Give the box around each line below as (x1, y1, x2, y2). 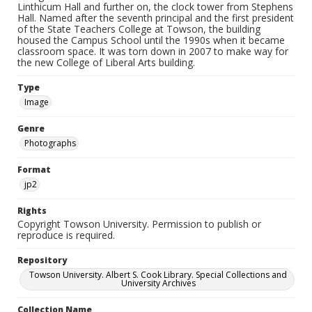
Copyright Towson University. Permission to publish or (17, 217, 261, 231)
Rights (17, 205, 47, 217)
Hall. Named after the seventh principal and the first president (17, 11, 294, 24)
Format (17, 164, 51, 175)
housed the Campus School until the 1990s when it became (17, 33, 285, 47)
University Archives (120, 277, 196, 289)
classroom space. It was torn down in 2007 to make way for (17, 45, 288, 58)
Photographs (24, 137, 76, 149)
